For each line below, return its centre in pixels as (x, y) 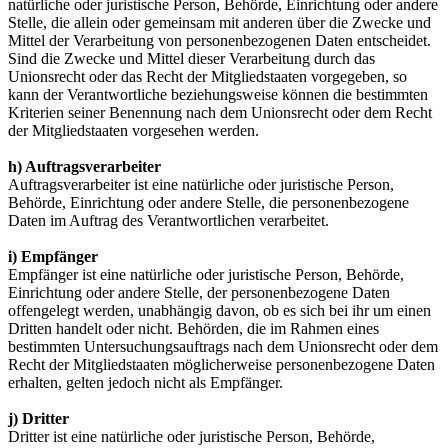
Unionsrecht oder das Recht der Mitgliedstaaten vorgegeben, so (207, 77)
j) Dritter (38, 419)
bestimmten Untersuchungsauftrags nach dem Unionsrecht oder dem (223, 347)
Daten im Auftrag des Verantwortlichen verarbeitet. (168, 221)
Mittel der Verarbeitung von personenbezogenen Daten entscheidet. (219, 41)
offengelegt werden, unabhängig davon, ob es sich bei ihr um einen (219, 311)
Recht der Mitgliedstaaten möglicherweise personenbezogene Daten (221, 365)
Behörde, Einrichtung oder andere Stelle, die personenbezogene (208, 203)
